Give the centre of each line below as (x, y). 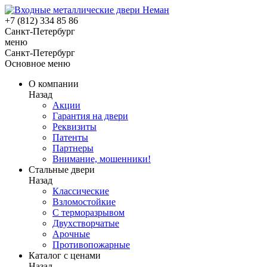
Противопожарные (91, 245)
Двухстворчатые (86, 223)
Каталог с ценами (65, 255)
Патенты (70, 137)
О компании (54, 84)
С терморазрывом (89, 212)
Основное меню (38, 63)
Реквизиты (74, 127)
